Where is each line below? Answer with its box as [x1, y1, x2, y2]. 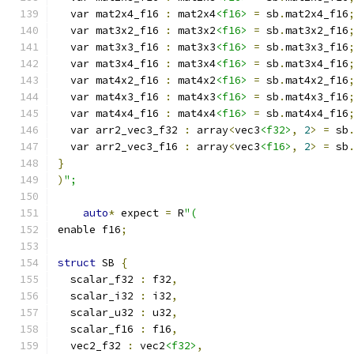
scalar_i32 [58, 289, 140, 303]
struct [58, 256, 96, 269]
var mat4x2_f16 [58, 73, 165, 87]
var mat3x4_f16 [58, 57, 165, 70]
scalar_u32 [58, 306, 140, 319]
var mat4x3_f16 [58, 90, 165, 104]
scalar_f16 [58, 322, 140, 336]
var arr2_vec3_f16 [58, 140, 184, 153]
